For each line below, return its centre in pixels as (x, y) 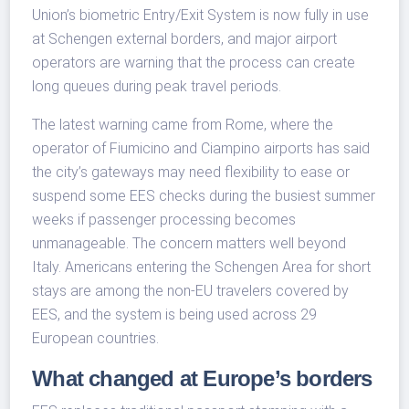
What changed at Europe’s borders (202, 379)
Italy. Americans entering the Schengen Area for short (202, 267)
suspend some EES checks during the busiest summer (204, 196)
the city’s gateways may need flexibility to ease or (191, 173)
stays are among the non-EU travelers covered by (191, 291)
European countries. (96, 339)
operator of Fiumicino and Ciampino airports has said (201, 149)
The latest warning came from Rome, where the (183, 125)
